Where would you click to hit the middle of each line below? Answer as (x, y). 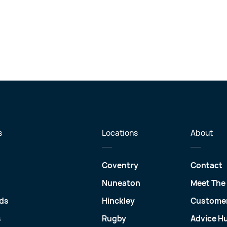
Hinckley (118, 201)
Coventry (120, 166)
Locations (120, 133)
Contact (206, 166)
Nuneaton (121, 183)
